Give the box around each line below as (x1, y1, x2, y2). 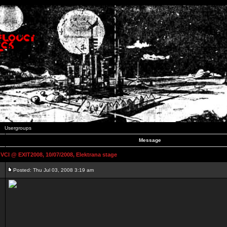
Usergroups (5, 125, 31, 131)
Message (139, 137, 161, 143)
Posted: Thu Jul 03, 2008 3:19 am (13, 167, 94, 173)
